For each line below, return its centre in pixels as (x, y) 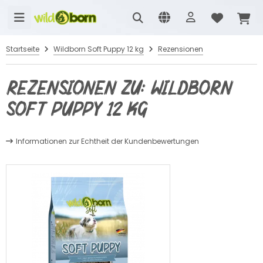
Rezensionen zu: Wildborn (119, 90)
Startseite (23, 49)
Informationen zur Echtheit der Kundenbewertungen (107, 141)
